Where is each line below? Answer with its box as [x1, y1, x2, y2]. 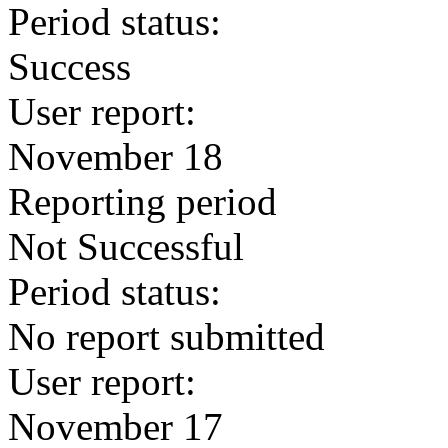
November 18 [8, 135, 223, 178]
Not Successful [8, 225, 244, 268]
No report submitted [8, 315, 325, 358]
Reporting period [8, 180, 277, 223]
